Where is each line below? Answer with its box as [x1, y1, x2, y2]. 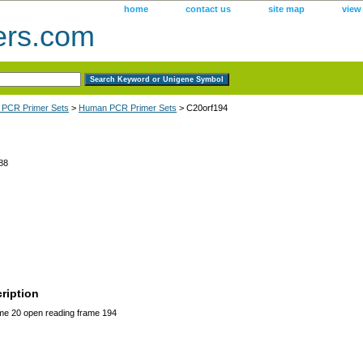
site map [268, 4, 305, 14]
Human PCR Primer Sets [79, 102, 177, 113]
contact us [186, 4, 231, 14]
